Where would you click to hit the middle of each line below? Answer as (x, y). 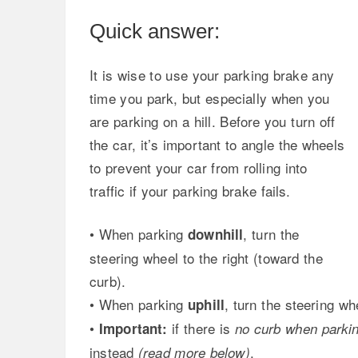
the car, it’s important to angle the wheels (217, 144)
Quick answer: (155, 32)
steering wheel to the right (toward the (206, 258)
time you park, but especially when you (210, 97)
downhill (216, 235)
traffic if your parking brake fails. (190, 190)
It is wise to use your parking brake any (212, 74)
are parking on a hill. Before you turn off (213, 121)
